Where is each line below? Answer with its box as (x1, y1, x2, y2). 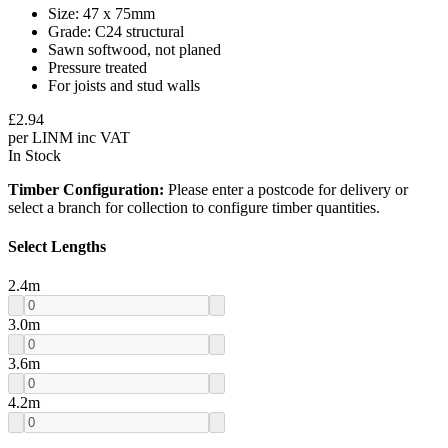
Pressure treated (48, 58, 147, 76)
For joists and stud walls (48, 76, 200, 94)
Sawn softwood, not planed (48, 40, 221, 58)
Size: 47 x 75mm (48, 4, 155, 22)
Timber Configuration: (8, 180, 164, 198)
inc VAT (77, 128, 130, 146)
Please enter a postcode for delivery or (164, 180, 408, 198)
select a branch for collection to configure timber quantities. (8, 198, 380, 216)
